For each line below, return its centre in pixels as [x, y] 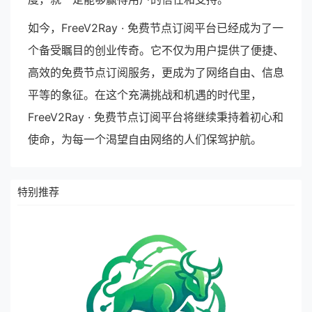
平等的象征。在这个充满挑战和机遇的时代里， [145, 95]
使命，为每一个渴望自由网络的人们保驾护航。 [145, 139]
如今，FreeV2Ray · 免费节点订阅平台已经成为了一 [156, 28]
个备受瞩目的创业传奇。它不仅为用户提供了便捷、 [156, 50]
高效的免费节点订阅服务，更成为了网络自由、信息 [156, 72]
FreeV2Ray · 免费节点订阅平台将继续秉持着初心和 [156, 117]
